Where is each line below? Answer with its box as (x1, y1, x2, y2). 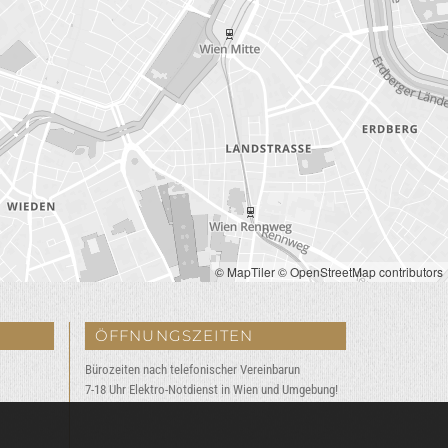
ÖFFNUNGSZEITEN (94, 326, 254, 346)
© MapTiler (215, 263, 275, 281)
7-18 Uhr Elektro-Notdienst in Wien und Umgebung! (84, 382, 338, 398)
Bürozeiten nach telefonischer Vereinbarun (84, 362, 300, 378)
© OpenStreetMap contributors (278, 263, 443, 281)
